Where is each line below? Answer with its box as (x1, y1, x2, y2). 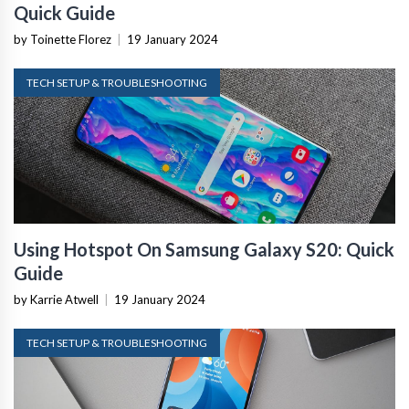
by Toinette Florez (14, 31, 111, 47)
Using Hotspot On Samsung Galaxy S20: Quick (14, 237, 394, 260)
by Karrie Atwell (14, 291, 99, 307)
